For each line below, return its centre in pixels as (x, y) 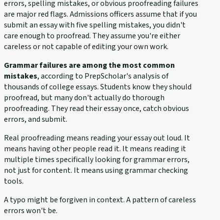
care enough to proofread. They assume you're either (92, 36)
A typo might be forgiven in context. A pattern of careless (100, 200)
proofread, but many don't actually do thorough (84, 97)
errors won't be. (31, 210)
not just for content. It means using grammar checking (96, 170)
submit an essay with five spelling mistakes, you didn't (95, 25)
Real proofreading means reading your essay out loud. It (97, 138)
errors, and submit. (36, 119)
